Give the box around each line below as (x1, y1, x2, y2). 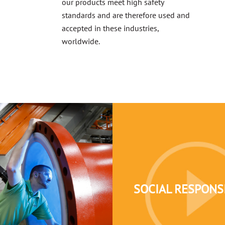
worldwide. (62, 36, 100, 47)
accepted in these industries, (62, 23, 159, 34)
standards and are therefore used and (62, 10, 190, 21)
